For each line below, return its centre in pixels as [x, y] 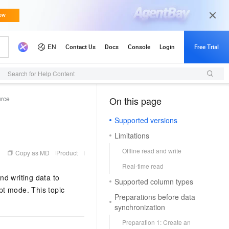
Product [67, 153]
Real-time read [143, 166]
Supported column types [154, 181]
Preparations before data [155, 197]
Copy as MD [32, 153]
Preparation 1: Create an [156, 222]
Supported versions [146, 120]
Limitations [132, 135]
